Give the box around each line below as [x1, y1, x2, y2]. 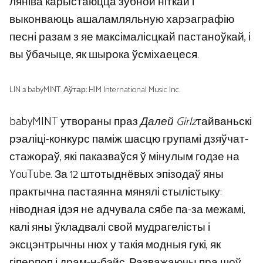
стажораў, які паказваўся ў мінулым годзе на [9, 147, 240, 166]
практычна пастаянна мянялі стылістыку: [9, 183, 222, 201]
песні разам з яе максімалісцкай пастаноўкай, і [9, 28, 251, 46]
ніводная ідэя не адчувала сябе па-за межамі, [9, 200, 245, 219]
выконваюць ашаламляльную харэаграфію [9, 10, 234, 29]
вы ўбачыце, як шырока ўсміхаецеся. [9, 45, 199, 64]
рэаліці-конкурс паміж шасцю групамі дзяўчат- [9, 130, 248, 149]
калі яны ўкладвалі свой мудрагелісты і [9, 218, 210, 237]
